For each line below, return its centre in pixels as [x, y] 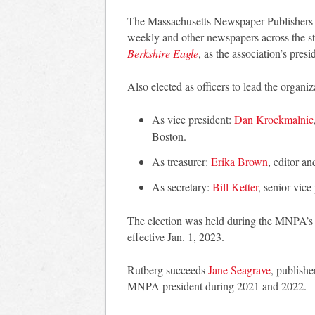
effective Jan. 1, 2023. [176, 237]
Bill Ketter [236, 187]
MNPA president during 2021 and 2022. [217, 286]
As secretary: [182, 187]
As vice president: [193, 120]
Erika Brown [240, 162]
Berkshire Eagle [163, 53]
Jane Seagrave [239, 270]
